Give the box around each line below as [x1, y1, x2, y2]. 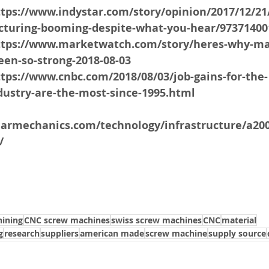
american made [80, 227, 144, 239]
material [222, 214, 256, 226]
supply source [208, 227, 266, 239]
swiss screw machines [111, 214, 202, 226]
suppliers [41, 227, 79, 239]
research [4, 227, 40, 239]
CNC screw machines [24, 214, 110, 226]
